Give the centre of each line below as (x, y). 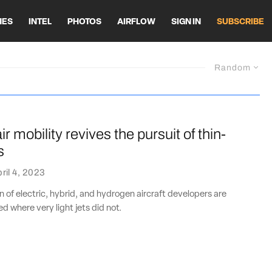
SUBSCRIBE (240, 22)
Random (233, 68)
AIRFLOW (136, 22)
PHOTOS (84, 22)
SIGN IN (186, 22)
